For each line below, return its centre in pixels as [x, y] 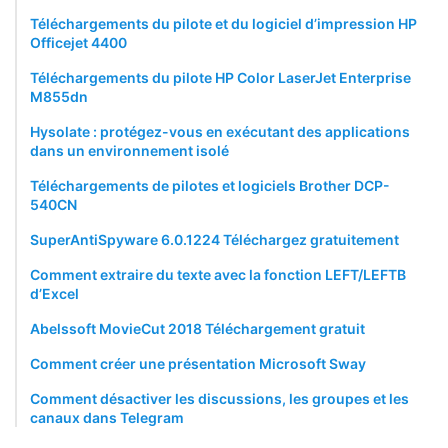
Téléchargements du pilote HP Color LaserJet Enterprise [220, 77]
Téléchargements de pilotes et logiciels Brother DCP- [210, 185]
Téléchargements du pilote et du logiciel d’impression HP [223, 23]
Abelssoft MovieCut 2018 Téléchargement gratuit [197, 328]
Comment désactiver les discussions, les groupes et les [219, 398]
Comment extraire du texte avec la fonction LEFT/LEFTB [218, 274]
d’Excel [54, 293]
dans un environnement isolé [129, 150]
